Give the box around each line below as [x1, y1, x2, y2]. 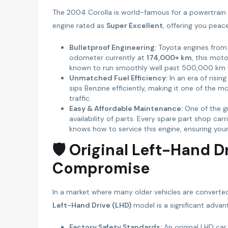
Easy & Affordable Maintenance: [69, 103, 183, 113]
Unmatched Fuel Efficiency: [69, 73, 167, 82]
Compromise [52, 158, 150, 178]
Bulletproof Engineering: [69, 42, 156, 52]
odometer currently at [69, 52, 147, 62]
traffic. [69, 93, 91, 103]
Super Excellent [106, 20, 163, 30]
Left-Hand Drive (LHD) [52, 200, 131, 210]
